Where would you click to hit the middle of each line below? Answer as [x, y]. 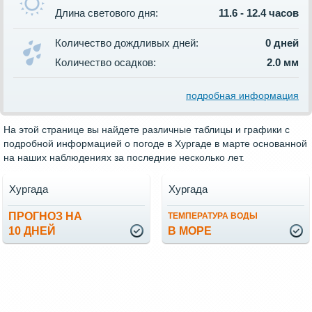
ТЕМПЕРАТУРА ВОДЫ [213, 216]
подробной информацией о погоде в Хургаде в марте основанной [155, 144]
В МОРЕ [190, 231]
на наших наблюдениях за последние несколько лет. [124, 158]
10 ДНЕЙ [32, 231]
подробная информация [242, 96]
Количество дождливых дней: [127, 43]
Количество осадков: [106, 63]
